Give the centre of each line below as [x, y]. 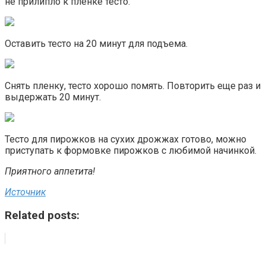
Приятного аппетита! [50, 171]
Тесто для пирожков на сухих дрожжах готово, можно [126, 139]
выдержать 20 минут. [53, 97]
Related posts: [42, 215]
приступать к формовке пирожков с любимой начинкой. [131, 150]
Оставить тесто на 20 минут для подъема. [97, 43]
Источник [25, 192]
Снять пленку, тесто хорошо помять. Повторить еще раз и [133, 85]
